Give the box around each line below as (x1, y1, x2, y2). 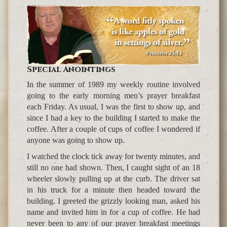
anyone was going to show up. (27, 136, 125, 145)
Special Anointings (27, 64, 116, 75)
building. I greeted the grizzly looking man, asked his (27, 197, 200, 206)
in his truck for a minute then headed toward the (27, 185, 200, 195)
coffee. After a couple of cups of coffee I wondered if (27, 125, 200, 134)
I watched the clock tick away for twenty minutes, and (27, 152, 200, 161)
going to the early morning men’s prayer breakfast (27, 91, 200, 100)
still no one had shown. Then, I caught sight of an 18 (27, 163, 200, 172)
